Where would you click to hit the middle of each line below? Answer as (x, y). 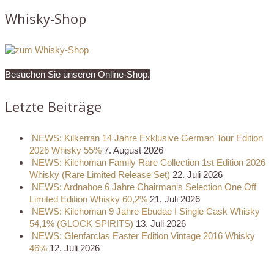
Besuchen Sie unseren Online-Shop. (77, 75)
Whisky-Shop (46, 19)
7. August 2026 (134, 150)
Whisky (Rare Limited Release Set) (100, 175)
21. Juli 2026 (175, 199)
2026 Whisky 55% (65, 150)
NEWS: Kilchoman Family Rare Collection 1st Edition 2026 (149, 163)
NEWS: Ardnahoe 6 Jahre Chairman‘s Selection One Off (144, 187)
